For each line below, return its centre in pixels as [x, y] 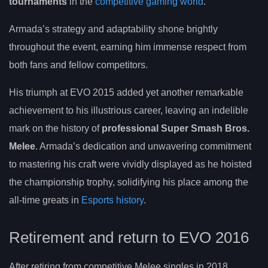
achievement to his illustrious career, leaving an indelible [129, 110]
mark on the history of [55, 128]
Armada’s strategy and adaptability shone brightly [113, 29]
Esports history [112, 200]
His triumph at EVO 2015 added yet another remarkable [126, 92]
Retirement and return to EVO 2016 [129, 238]
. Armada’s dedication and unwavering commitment [143, 146]
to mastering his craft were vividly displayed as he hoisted [130, 164]
